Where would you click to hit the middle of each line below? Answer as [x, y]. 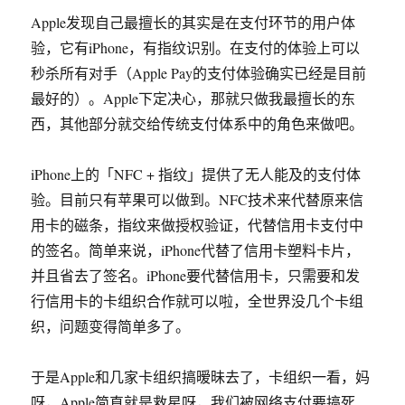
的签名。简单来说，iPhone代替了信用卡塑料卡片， [196, 250]
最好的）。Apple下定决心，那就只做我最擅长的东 [193, 98]
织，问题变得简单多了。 [111, 326]
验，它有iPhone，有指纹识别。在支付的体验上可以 [196, 47]
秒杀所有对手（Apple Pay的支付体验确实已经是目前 [199, 73]
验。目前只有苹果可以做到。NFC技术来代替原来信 [198, 199]
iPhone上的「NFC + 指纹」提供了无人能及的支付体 [196, 174]
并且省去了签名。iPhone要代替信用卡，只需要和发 [196, 275]
